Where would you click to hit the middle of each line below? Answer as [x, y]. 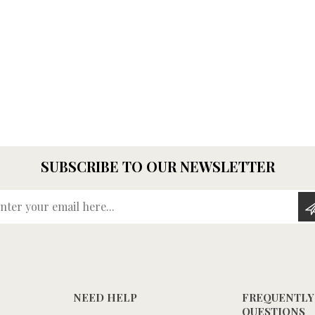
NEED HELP [105, 297]
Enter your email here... [208, 198]
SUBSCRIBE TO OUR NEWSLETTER [157, 166]
